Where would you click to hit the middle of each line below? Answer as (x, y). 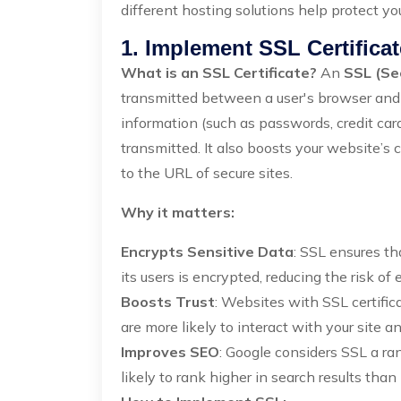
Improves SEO (170, 352)
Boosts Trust (168, 302)
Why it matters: (178, 212)
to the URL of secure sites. (207, 173)
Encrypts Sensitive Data (207, 252)
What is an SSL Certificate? (219, 73)
